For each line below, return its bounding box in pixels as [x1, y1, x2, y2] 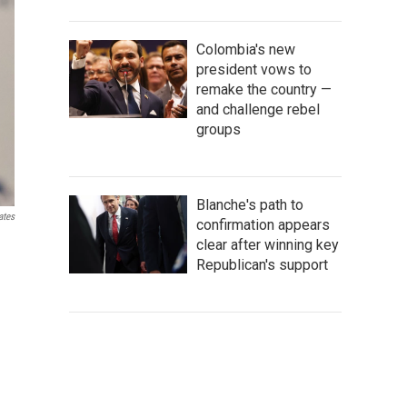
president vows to [196, 60, 312, 78]
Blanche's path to [196, 195, 303, 213]
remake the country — [196, 80, 332, 98]
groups [196, 120, 241, 138]
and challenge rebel [196, 100, 320, 118]
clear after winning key [196, 235, 339, 253]
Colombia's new [196, 40, 295, 58]
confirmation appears [196, 215, 330, 233]
